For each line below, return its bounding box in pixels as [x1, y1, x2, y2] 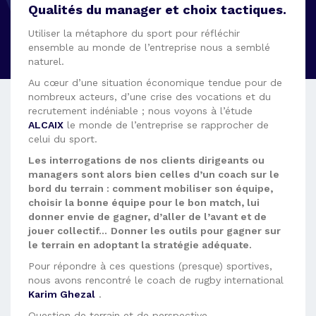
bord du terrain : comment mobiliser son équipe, [28, 183, 273, 194]
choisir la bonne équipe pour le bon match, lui [28, 197, 260, 208]
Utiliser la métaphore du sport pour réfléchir [28, 28, 240, 39]
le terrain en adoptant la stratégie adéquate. [28, 239, 252, 250]
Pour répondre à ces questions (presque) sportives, [28, 260, 272, 272]
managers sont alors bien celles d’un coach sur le [28, 169, 279, 180]
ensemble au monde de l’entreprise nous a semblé [28, 42, 270, 53]
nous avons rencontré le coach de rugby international [28, 274, 284, 286]
